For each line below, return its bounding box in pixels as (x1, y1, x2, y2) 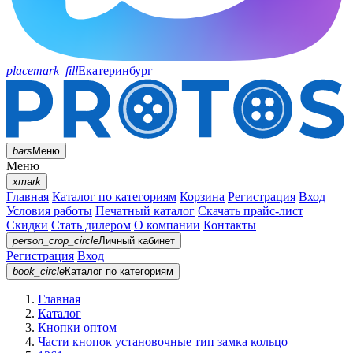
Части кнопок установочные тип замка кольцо (38, 334, 288, 348)
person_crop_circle (13, 234, 98, 247)
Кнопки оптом (38, 320, 117, 334)
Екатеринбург (78, 64, 153, 77)
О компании (134, 217, 200, 232)
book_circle (13, 265, 65, 277)
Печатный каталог (95, 203, 195, 217)
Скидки (6, 217, 48, 232)
